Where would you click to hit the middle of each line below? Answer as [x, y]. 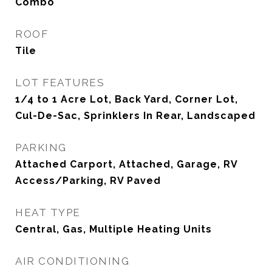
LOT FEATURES [60, 83]
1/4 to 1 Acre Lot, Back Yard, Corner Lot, [127, 99]
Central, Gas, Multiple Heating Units [114, 229]
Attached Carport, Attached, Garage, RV [126, 164]
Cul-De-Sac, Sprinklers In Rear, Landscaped [135, 116]
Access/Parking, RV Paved [88, 181]
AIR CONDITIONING [72, 261]
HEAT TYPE [48, 212]
